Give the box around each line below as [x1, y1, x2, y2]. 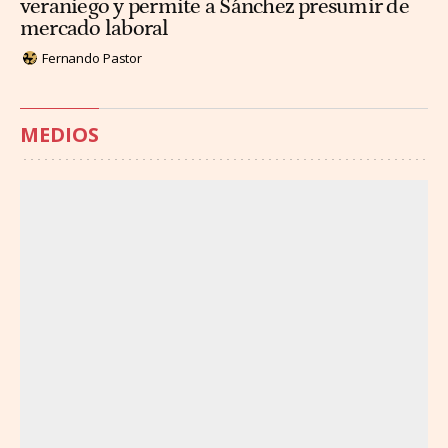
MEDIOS [20, 121, 99, 149]
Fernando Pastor [42, 48, 143, 67]
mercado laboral [20, 16, 169, 41]
